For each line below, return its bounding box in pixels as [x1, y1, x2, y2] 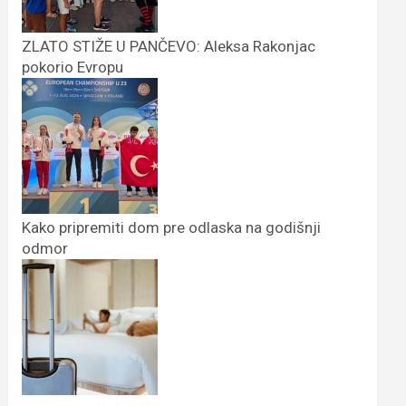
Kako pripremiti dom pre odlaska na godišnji [22, 217, 322, 237]
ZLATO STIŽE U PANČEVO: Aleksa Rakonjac [22, 36, 316, 55]
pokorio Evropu [22, 57, 124, 76]
